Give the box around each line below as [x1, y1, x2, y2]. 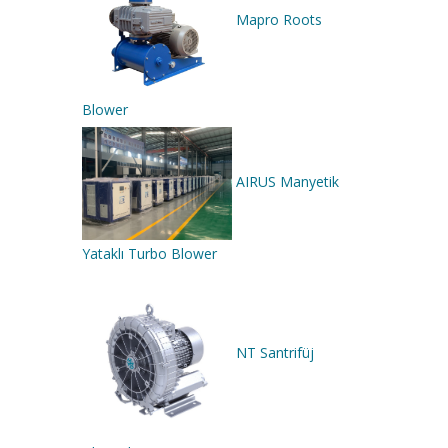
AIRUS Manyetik [236, 172, 339, 192]
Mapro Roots [236, 10, 322, 30]
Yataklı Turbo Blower [82, 243, 217, 263]
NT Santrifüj [236, 343, 314, 363]
